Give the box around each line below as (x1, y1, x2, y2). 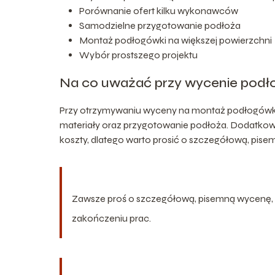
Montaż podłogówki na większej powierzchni (79, 34, 272, 46)
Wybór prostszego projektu (79, 48, 198, 61)
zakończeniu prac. (72, 212, 151, 224)
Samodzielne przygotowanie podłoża (79, 19, 241, 31)
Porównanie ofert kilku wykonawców (79, 4, 238, 17)
